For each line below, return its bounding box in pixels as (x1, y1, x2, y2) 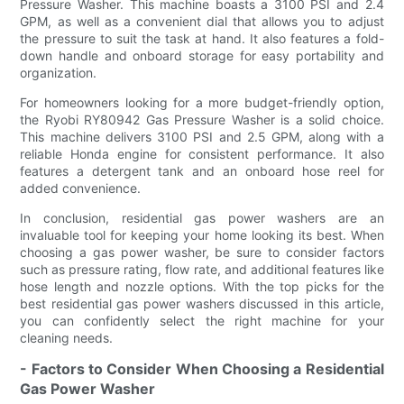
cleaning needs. (20, 329, 114, 345)
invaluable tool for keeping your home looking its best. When (20, 226, 384, 243)
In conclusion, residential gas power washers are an (20, 209, 384, 225)
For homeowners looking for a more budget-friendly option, (20, 94, 384, 110)
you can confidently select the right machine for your (20, 312, 384, 328)
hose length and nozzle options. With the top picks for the (20, 278, 384, 294)
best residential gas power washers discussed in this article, (20, 295, 384, 311)
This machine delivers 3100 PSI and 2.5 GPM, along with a (20, 128, 384, 144)
